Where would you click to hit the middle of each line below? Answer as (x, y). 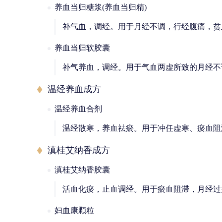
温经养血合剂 (78, 109)
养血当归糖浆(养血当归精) (101, 7)
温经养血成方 (74, 89)
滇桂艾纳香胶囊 (82, 170)
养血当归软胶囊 (82, 48)
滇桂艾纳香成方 (79, 150)
